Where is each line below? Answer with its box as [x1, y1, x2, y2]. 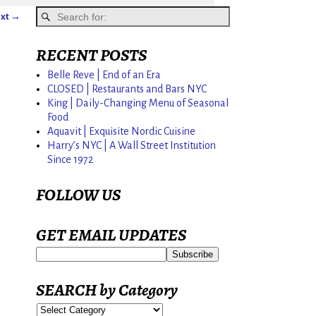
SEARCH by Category [36, 279, 178, 302]
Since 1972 [47, 153, 93, 165]
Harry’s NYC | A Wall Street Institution [47, 139, 216, 151]
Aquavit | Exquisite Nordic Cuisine [47, 125, 195, 137]
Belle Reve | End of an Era [47, 68, 161, 80]
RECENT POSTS [36, 44, 147, 67]
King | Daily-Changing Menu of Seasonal [47, 97, 229, 109]
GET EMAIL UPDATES [36, 224, 186, 247]
